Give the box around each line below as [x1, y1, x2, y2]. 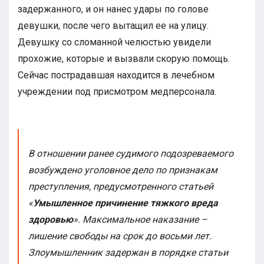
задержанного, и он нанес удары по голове [18, 4, 209, 15]
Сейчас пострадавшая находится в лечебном [18, 70, 214, 81]
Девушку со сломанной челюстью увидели [18, 37, 211, 48]
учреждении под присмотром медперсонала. [18, 86, 216, 98]
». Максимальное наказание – [72, 214, 207, 226]
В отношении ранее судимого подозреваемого [28, 148, 233, 160]
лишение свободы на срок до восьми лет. [28, 230, 212, 242]
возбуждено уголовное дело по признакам [28, 164, 217, 176]
